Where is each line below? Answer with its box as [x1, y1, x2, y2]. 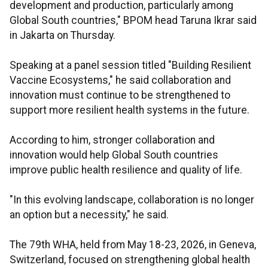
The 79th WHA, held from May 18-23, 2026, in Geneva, [10, 239, 256, 251]
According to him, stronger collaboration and [10, 134, 215, 147]
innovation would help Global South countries [10, 149, 218, 162]
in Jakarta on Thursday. [10, 29, 115, 42]
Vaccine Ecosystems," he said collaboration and [10, 74, 231, 87]
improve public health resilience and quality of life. [10, 164, 242, 176]
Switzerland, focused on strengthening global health [10, 254, 250, 266]
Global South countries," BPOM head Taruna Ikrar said [10, 14, 257, 27]
